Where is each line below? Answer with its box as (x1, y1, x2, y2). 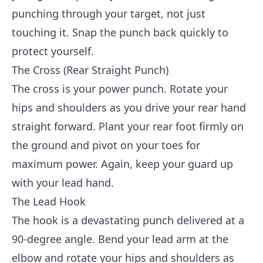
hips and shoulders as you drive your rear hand (12, 100, 246, 114)
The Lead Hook (12, 194, 86, 208)
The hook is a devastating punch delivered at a (12, 213, 244, 227)
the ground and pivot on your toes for (12, 138, 200, 152)
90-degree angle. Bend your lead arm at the (12, 232, 228, 246)
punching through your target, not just (12, 6, 205, 21)
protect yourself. (12, 44, 94, 58)
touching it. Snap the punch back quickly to (12, 25, 228, 39)
